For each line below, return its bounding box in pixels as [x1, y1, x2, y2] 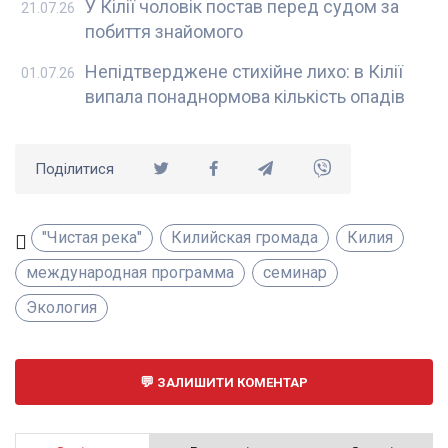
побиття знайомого [85, 21, 243, 43]
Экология [26, 298, 97, 318]
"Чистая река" [42, 228, 142, 248]
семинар [263, 263, 327, 283]
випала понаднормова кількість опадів [85, 86, 405, 108]
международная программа [26, 263, 234, 283]
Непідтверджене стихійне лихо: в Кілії [85, 61, 403, 83]
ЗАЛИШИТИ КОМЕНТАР [154, 375, 308, 391]
